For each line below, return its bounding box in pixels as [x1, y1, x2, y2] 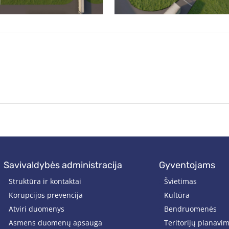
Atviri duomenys [8, 204, 64, 214]
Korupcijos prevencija [8, 190, 83, 200]
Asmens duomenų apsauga [8, 218, 102, 228]
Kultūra [164, 190, 190, 200]
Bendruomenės [164, 204, 217, 214]
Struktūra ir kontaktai [8, 176, 81, 187]
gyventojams [165, 159, 215, 171]
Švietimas [164, 176, 197, 187]
